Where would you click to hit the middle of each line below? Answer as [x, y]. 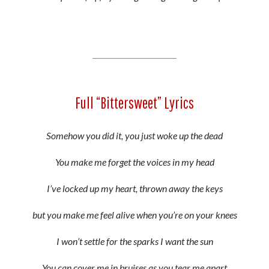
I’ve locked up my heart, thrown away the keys [134, 188]
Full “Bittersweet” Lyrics [134, 103]
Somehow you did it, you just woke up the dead [134, 135]
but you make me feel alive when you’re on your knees [134, 215]
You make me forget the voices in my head [134, 162]
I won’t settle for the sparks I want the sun [134, 241]
